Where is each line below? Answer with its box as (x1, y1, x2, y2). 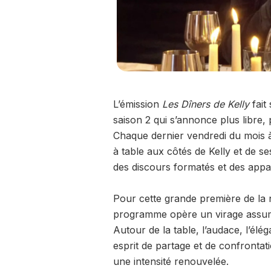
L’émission (113, 98, 162, 111)
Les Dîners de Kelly (162, 98, 249, 111)
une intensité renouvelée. (113, 255, 229, 268)
